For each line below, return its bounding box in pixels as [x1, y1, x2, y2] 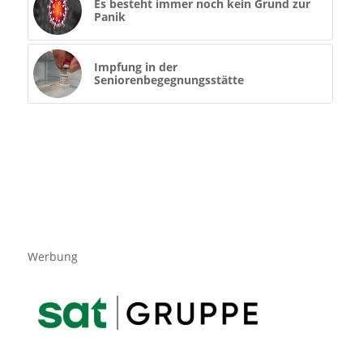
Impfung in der [93, 59, 177, 75]
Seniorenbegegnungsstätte [93, 72, 244, 88]
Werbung [27, 249, 78, 265]
